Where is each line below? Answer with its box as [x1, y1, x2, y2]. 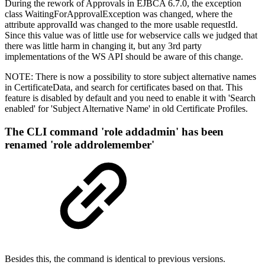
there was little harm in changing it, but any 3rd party [5, 40, 202, 51]
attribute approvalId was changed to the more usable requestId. [5, 19, 238, 30]
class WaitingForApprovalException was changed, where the [5, 8, 232, 19]
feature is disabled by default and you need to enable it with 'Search [5, 92, 256, 103]
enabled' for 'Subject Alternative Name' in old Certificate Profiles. [5, 103, 253, 114]
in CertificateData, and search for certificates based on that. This [5, 82, 243, 92]
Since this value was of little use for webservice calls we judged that [5, 30, 257, 40]
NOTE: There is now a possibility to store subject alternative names [5, 71, 256, 82]
